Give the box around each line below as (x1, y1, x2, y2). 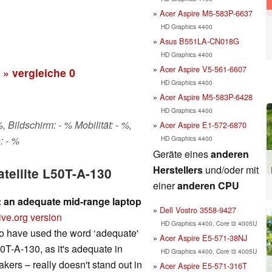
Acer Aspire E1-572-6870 (160, 118, 246, 131)
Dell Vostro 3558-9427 (160, 203, 236, 216)
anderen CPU (177, 178, 239, 192)
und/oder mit (203, 162, 259, 177)
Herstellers (153, 162, 203, 177)
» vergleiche (2, 65, 69, 81)
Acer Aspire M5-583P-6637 (160, 7, 253, 19)
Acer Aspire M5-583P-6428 (160, 90, 253, 103)
